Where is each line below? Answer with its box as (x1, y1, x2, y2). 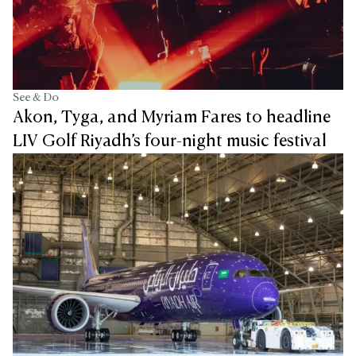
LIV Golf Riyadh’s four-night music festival (13, 133, 327, 149)
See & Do (13, 91, 59, 103)
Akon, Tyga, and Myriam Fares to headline (13, 109, 331, 126)
